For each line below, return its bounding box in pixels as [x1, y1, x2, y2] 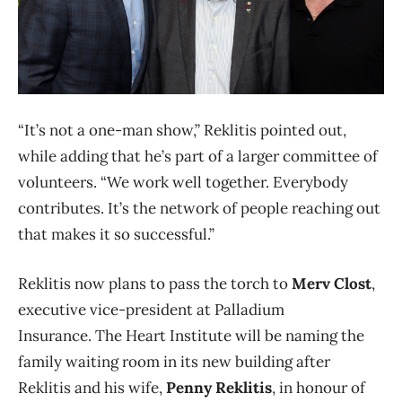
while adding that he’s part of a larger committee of [18, 146, 378, 167]
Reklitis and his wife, [18, 378, 166, 398]
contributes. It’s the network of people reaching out [18, 198, 380, 219]
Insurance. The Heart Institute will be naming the [18, 326, 364, 346]
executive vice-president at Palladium [18, 300, 284, 320]
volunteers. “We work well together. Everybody [18, 172, 348, 193]
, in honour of [272, 378, 365, 398]
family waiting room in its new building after [18, 352, 330, 372]
